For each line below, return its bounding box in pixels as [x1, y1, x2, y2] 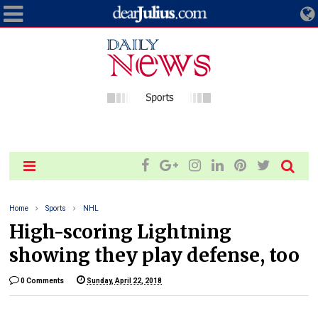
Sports [45, 204, 67, 212]
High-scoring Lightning [9, 220, 232, 243]
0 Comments [21, 277, 65, 285]
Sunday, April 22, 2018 [87, 277, 163, 285]
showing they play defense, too [9, 243, 300, 267]
